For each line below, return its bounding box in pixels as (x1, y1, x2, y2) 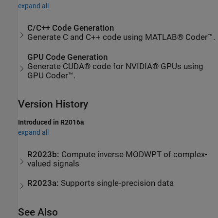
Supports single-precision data (61, 179, 174, 188)
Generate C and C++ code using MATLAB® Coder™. (27, 33, 216, 42)
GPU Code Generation (27, 52, 108, 62)
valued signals (27, 159, 80, 169)
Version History (18, 98, 88, 110)
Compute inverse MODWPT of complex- (61, 150, 208, 160)
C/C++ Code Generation (27, 23, 114, 33)
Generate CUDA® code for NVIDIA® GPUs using (27, 61, 204, 71)
